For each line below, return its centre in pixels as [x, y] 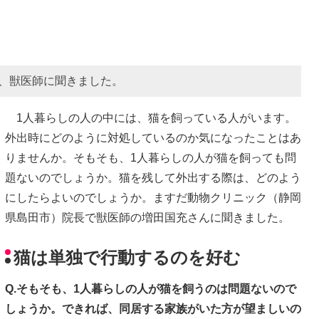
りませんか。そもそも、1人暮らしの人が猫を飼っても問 [151, 157]
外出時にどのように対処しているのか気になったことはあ [153, 137]
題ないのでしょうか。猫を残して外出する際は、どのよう [153, 177]
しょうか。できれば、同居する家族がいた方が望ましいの [153, 309]
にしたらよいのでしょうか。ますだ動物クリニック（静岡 [153, 197]
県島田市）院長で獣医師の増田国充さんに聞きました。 [147, 217]
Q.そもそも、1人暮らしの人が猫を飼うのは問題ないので [151, 289]
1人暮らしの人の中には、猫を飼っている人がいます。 [151, 117]
